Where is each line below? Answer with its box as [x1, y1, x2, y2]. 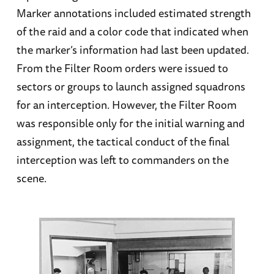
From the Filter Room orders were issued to [16, 59, 228, 77]
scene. [16, 169, 46, 187]
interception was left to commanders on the [16, 151, 229, 169]
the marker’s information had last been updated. [16, 41, 249, 59]
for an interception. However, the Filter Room [16, 96, 237, 114]
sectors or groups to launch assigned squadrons [16, 78, 245, 95]
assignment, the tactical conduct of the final [16, 133, 229, 150]
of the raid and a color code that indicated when [16, 23, 248, 40]
